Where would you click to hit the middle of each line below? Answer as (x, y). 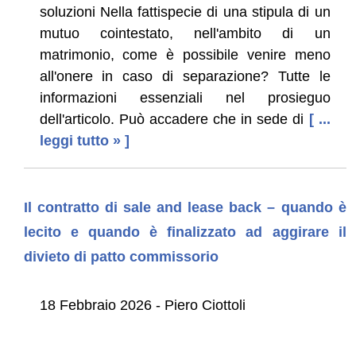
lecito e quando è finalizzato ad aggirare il (185, 232)
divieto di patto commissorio (121, 256)
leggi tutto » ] (84, 140)
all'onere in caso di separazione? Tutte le (185, 76)
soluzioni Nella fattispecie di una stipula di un (185, 12)
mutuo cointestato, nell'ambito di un (185, 33)
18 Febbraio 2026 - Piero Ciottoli (142, 305)
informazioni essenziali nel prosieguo (185, 97)
